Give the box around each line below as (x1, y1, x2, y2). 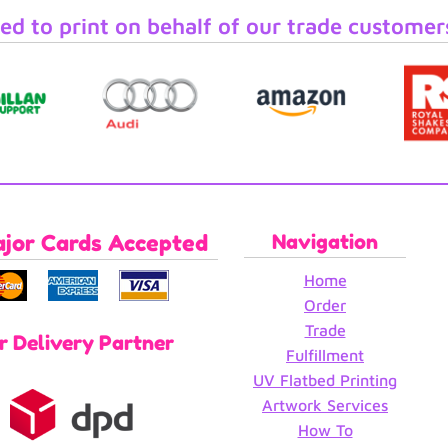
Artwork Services (262, 395, 388, 414)
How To (297, 420, 353, 439)
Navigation (272, 229, 378, 254)
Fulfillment (286, 345, 364, 364)
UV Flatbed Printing (253, 370, 397, 389)
